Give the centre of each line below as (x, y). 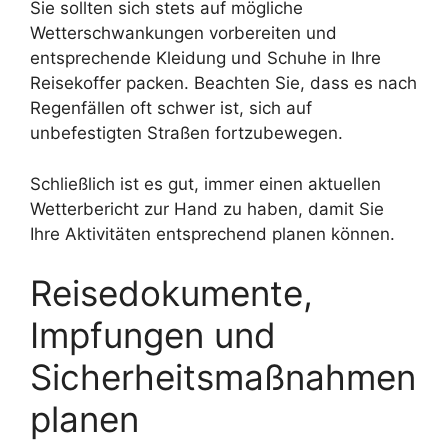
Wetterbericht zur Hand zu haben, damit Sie (207, 208)
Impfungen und (153, 335)
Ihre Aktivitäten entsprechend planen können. (212, 233)
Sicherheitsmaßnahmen (223, 377)
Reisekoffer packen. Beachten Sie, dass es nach (223, 83)
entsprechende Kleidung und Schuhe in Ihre (205, 58)
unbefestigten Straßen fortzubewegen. (186, 133)
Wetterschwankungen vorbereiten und (183, 33)
